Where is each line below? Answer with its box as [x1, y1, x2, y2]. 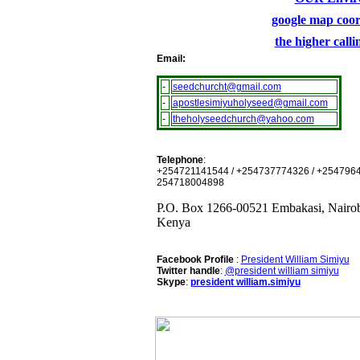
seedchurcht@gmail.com [172, 81, 281, 92]
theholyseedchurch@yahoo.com [172, 113, 314, 125]
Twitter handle [156, 265, 220, 276]
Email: [156, 53, 186, 64]
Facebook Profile [156, 254, 234, 265]
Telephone [156, 154, 203, 166]
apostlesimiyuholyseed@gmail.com [172, 97, 328, 108]
